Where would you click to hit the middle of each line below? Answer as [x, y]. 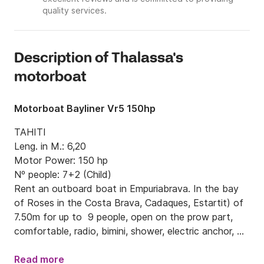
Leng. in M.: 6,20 [50, 146]
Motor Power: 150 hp [61, 161]
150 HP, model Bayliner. [65, 245]
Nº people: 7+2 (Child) [63, 175]
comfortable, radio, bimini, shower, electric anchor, [124, 231]
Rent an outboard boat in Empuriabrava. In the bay [126, 189]
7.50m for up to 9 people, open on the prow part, [123, 217]
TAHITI [30, 132]
